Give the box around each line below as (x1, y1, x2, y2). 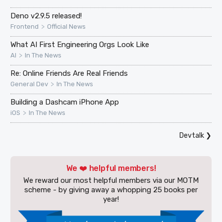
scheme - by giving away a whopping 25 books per (24, 185, 198, 194)
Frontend (10, 22, 39, 30)
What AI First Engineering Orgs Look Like (10, 40, 150, 49)
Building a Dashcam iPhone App (10, 97, 119, 107)
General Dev (10, 80, 49, 88)
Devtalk (179, 131, 204, 140)
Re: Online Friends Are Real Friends (10, 68, 128, 78)
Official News (47, 22, 86, 30)
